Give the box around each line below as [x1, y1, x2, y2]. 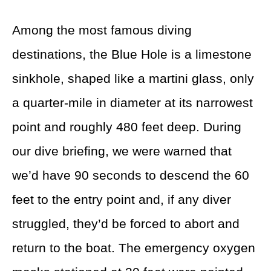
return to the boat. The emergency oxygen [12, 241, 255, 255]
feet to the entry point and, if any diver [12, 192, 231, 207]
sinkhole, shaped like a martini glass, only [12, 71, 254, 86]
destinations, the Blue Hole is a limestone [12, 47, 252, 62]
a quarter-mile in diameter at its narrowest [12, 96, 253, 110]
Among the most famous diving [12, 23, 192, 38]
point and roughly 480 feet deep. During [12, 120, 241, 134]
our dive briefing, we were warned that [12, 144, 232, 158]
